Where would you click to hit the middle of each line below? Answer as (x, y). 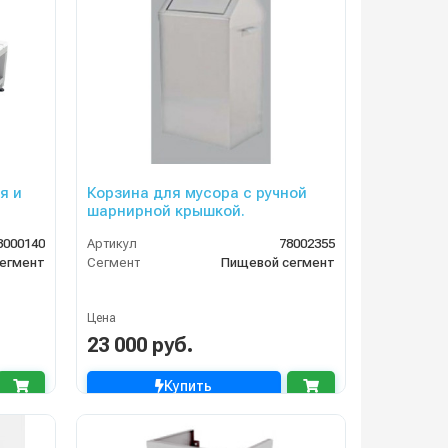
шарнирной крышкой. (165, 211)
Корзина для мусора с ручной (196, 193)
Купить (188, 386)
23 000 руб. (139, 345)
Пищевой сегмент (277, 263)
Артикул (111, 244)
